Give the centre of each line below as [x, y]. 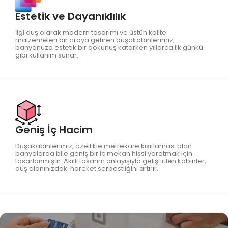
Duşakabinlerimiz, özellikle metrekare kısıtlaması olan [104, 146]
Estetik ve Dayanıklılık [70, 16]
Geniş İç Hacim [54, 130]
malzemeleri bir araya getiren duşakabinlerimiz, [95, 40]
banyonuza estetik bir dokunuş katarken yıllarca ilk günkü [109, 47]
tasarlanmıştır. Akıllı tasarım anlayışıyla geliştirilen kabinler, [111, 161]
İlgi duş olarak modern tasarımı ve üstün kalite [91, 32]
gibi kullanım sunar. [47, 55]
